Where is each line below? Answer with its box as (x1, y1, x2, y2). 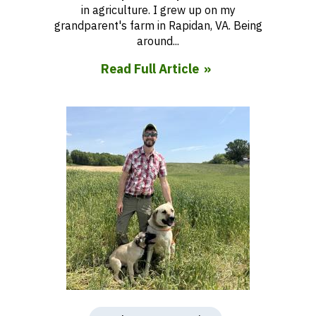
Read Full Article (100, 61, 199, 77)
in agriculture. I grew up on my (80, 3, 236, 17)
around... (137, 34, 179, 48)
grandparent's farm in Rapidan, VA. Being (54, 18, 262, 32)
